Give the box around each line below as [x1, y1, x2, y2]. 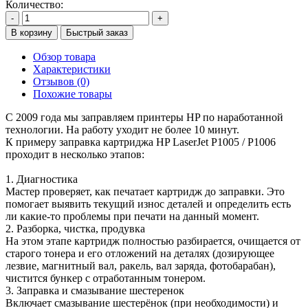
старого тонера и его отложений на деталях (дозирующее [5, 247, 274, 259]
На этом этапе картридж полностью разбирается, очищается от [5, 234, 300, 247]
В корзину [11, 27, 52, 38]
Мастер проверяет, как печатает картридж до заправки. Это [5, 185, 285, 197]
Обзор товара [33, 50, 96, 63]
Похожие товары [33, 87, 112, 100]
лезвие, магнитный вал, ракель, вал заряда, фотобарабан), [5, 259, 276, 272]
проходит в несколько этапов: [5, 148, 144, 160]
